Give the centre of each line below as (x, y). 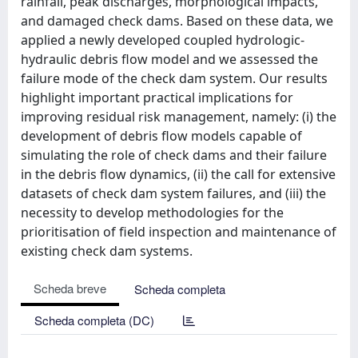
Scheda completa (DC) (94, 320)
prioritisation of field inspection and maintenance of (179, 232)
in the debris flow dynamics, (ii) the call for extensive (178, 174)
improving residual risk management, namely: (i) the (179, 117)
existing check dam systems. (107, 251)
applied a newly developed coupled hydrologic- (163, 40)
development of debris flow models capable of (161, 136)
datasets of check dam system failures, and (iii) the (173, 193)
